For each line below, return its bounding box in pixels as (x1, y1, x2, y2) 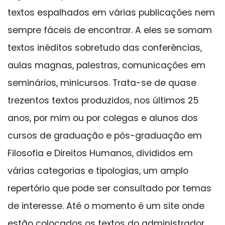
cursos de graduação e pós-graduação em (8, 130, 202, 142)
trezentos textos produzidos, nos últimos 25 (8, 94, 199, 107)
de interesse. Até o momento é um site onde (8, 200, 204, 212)
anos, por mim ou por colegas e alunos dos (8, 112, 198, 125)
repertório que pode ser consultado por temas (8, 182, 211, 195)
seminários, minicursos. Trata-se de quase (8, 77, 196, 89)
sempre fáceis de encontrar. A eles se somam (8, 24, 212, 37)
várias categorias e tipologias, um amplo (8, 165, 188, 177)
